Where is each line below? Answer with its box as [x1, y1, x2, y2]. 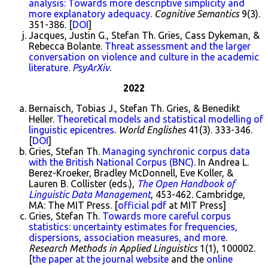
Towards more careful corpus [102, 211, 231, 222]
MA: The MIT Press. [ [29, 200, 118, 211]
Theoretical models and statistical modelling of [57, 114, 263, 125]
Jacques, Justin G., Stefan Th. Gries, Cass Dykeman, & [29, 30, 260, 41]
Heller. [29, 114, 57, 125]
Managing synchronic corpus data [102, 146, 250, 157]
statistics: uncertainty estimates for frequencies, [29, 221, 237, 233]
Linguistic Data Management [29, 189, 151, 200]
